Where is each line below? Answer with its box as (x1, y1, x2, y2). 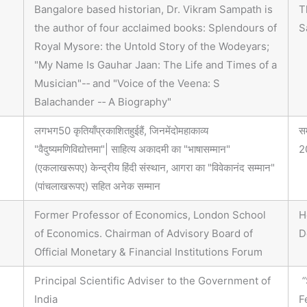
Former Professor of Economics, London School (34, 208, 266, 222)
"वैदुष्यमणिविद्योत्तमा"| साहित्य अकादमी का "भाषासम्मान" (34, 143, 236, 156)
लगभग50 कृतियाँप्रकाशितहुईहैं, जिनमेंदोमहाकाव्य (34, 124, 208, 138)
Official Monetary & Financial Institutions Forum (34, 245, 262, 259)
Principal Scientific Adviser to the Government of (34, 274, 271, 288)
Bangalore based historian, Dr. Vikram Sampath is (34, 3, 273, 16)
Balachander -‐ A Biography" (34, 95, 171, 109)
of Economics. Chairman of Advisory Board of (34, 227, 253, 241)
